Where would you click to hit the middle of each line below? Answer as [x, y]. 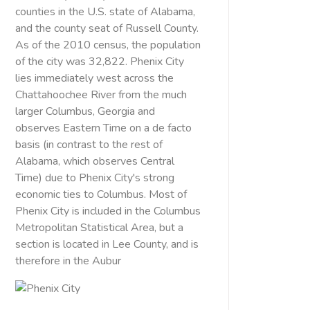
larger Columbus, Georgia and [85, 111]
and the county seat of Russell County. [107, 28]
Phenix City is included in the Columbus [108, 211]
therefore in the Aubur [68, 261]
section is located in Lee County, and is [107, 244]
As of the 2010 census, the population [108, 45]
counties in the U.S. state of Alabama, [105, 12]
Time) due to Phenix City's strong [95, 178]
